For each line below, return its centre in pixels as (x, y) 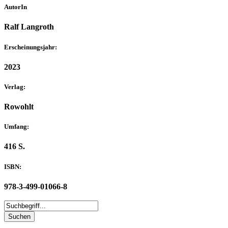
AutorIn (16, 7)
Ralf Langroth (29, 27)
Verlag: (15, 87)
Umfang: (17, 127)
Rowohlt (19, 107)
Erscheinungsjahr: (31, 47)
